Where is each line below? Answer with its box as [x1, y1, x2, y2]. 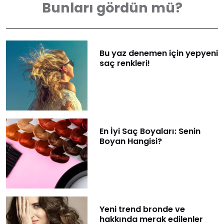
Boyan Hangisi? [99, 135, 162, 147]
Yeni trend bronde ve [99, 203, 185, 215]
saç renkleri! [99, 57, 150, 69]
